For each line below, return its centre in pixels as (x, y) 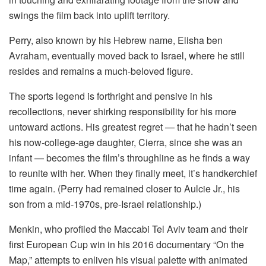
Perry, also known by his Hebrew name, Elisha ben (116, 40)
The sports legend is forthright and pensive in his (111, 96)
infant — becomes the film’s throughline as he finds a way (129, 158)
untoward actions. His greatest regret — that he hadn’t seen (133, 127)
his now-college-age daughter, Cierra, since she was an (126, 142)
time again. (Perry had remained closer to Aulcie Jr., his (124, 189)
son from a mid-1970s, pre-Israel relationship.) (105, 204)
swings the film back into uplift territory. (89, 15)
